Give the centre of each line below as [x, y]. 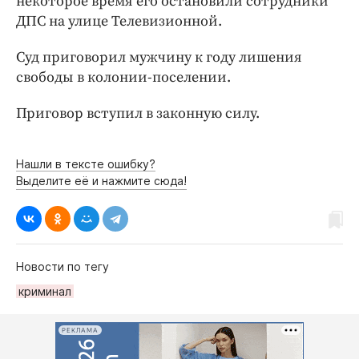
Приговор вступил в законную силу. [138, 114]
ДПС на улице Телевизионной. [119, 22]
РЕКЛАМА [80, 330]
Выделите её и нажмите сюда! [101, 181]
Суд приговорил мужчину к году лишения [159, 58]
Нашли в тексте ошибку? [86, 164]
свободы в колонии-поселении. [123, 78]
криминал [45, 292]
